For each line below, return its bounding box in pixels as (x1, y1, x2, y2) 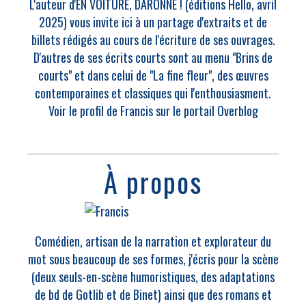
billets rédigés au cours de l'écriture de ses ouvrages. (31, 31, 275, 48)
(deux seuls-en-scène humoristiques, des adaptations (31, 268, 275, 286)
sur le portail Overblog (152, 102, 258, 120)
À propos (104, 161, 202, 202)
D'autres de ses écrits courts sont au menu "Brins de (33, 48, 273, 66)
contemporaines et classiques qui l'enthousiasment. (35, 84, 271, 102)
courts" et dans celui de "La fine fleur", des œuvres (38, 66, 268, 84)
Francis (120, 102, 153, 120)
